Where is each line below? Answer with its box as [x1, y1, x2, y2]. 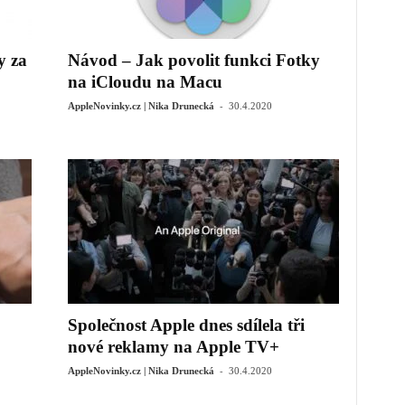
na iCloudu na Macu [67, 72, 222, 91]
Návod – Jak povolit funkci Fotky [67, 51, 320, 70]
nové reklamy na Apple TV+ [67, 337, 279, 356]
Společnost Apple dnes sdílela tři [67, 316, 305, 334]
